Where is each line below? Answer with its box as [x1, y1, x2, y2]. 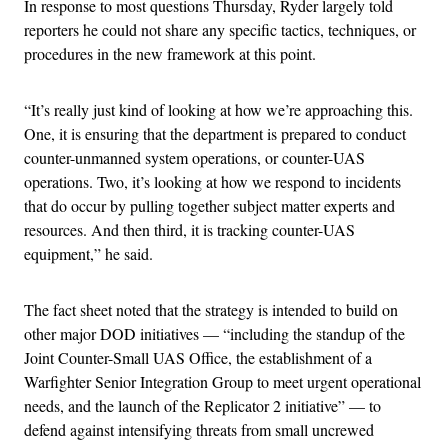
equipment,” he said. [24, 242, 158, 264]
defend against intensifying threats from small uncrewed [24, 418, 374, 440]
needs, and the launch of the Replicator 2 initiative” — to [24, 394, 381, 416]
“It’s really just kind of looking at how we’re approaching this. [24, 98, 413, 120]
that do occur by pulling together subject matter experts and [24, 194, 395, 216]
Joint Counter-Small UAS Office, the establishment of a [24, 346, 372, 368]
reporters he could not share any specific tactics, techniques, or [24, 18, 416, 40]
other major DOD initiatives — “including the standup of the [24, 322, 405, 344]
